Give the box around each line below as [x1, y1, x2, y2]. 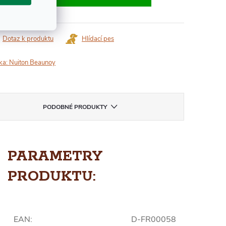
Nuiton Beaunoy [9, 58, 55, 67]
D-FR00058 [131, 213, 176, 225]
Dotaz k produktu [3, 34, 53, 43]
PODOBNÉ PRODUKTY [42, 102, 107, 111]
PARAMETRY [8, 147, 102, 165]
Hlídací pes [82, 34, 114, 43]
